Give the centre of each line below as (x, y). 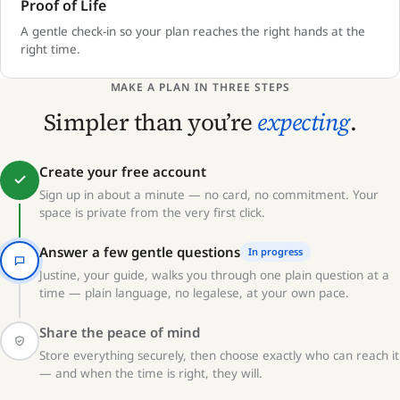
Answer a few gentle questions (140, 251)
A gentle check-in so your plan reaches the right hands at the (193, 31)
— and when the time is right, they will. (151, 373)
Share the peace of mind (120, 332)
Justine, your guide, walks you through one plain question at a (214, 275)
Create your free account (123, 171)
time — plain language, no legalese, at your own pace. (194, 292)
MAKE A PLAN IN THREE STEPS (200, 87)
